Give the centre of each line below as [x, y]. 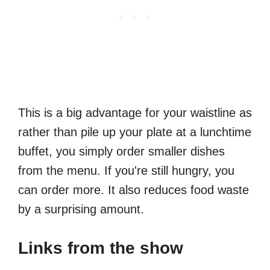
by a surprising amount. [81, 209]
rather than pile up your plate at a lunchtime [135, 132]
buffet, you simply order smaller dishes [121, 151]
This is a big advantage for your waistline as [135, 112]
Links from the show [101, 248]
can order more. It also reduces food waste [133, 190]
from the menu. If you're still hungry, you [126, 170]
